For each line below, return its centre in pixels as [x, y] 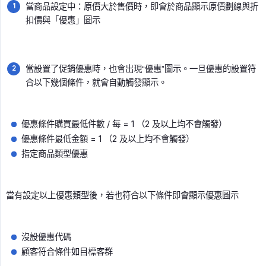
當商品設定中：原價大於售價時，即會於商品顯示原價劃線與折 [142, 7]
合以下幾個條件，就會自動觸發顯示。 [96, 83]
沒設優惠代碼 [46, 237]
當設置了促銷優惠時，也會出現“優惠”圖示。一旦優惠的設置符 [141, 69]
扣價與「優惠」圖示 [63, 20]
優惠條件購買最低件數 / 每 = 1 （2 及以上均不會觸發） [124, 124]
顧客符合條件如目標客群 [67, 252]
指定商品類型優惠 [55, 154]
